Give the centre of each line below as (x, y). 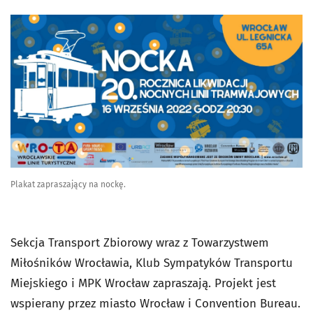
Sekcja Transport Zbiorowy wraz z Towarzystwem (140, 242)
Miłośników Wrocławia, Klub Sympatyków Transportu (152, 263)
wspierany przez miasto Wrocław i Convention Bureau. (155, 303)
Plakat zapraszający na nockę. (68, 184)
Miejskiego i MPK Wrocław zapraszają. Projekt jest (143, 283)
